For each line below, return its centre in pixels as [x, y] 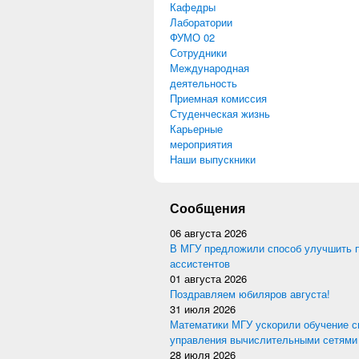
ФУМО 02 [192, 37]
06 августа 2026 [208, 233]
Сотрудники [198, 52]
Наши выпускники [213, 159]
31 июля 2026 [203, 309]
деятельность [204, 83]
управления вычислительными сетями [264, 339]
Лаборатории [201, 22]
